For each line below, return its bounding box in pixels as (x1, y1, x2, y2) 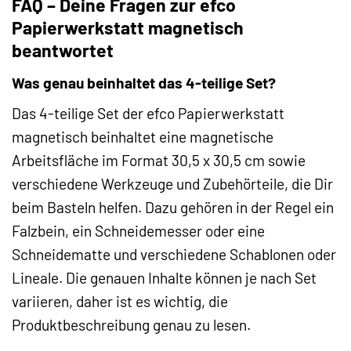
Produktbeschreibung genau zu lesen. (12, 316, 251, 335)
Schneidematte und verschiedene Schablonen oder (12, 245, 336, 264)
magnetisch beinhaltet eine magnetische (12, 128, 273, 147)
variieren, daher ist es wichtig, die (12, 292, 228, 311)
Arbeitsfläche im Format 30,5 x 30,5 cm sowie (12, 151, 306, 170)
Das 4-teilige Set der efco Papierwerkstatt (12, 104, 284, 123)
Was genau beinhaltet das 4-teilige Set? (12, 73, 276, 92)
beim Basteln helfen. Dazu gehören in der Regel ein (12, 198, 334, 217)
